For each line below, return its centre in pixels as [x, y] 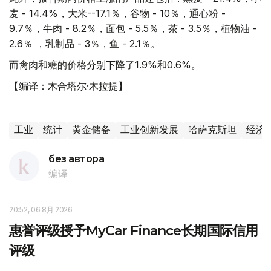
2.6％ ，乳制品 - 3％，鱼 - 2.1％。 [85, 44]
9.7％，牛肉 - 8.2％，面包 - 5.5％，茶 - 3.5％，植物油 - [133, 28]
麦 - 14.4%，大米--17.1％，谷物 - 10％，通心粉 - [117, 13]
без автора [77, 159]
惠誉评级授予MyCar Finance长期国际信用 [133, 231]
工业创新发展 [149, 130]
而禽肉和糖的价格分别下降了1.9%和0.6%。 [105, 65]
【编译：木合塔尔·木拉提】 [68, 86]
